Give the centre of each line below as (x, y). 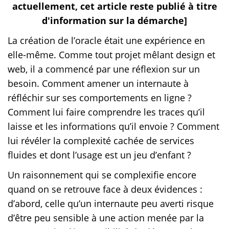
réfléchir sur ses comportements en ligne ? (100, 97)
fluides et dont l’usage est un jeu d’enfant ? (101, 155)
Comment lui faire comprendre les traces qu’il (106, 112)
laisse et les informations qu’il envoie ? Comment (113, 126)
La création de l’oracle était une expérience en (106, 40)
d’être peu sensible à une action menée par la (106, 217)
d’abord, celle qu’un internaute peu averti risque (111, 203)
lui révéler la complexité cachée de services (101, 140)
